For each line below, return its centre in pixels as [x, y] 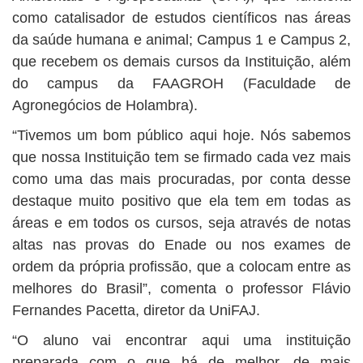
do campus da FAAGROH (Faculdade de [181, 83]
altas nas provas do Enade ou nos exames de [181, 245]
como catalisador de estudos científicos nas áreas [181, 18]
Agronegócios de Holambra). [105, 105]
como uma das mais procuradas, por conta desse [181, 179]
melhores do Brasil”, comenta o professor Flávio [181, 288]
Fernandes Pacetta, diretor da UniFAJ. [136, 310]
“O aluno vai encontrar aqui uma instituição [181, 340]
